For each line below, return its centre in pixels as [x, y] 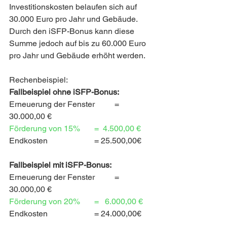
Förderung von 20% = [94, 202]
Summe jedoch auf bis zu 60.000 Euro [79, 44]
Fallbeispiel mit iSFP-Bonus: [60, 165]
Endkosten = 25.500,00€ [116, 141]
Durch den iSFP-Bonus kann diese [73, 31]
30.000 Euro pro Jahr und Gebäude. [74, 19]
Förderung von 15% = [94, 129]
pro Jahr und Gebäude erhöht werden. [77, 56]
